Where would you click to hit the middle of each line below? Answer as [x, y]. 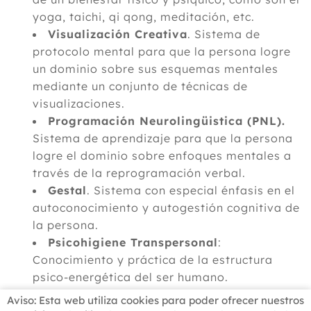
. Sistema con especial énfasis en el [191, 190]
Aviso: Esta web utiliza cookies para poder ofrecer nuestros [155, 300]
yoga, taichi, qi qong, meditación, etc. [144, 17]
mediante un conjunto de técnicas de [140, 86]
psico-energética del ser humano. [131, 277]
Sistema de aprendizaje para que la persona [163, 138]
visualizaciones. [79, 103]
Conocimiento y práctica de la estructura [153, 260]
